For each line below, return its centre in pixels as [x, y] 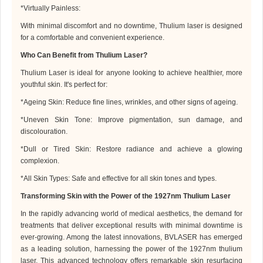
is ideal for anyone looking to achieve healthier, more [155, 73]
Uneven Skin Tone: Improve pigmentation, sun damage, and [133, 120]
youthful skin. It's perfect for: [64, 85]
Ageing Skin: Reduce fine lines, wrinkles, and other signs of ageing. [131, 102]
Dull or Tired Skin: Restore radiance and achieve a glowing [133, 149]
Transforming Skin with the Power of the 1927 [96, 196]
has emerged [220, 237]
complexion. [40, 161]
